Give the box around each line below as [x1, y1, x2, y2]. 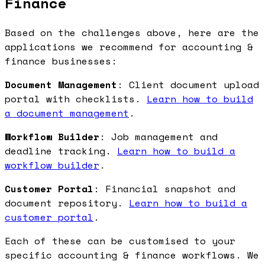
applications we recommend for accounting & [5, 40, 253, 54]
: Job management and [99, 130, 218, 144]
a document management [5, 106, 129, 121]
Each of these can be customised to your [5, 234, 235, 248]
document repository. [5, 196, 129, 211]
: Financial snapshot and [93, 182, 235, 196]
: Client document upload [117, 77, 259, 92]
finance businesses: [5, 54, 117, 69]
